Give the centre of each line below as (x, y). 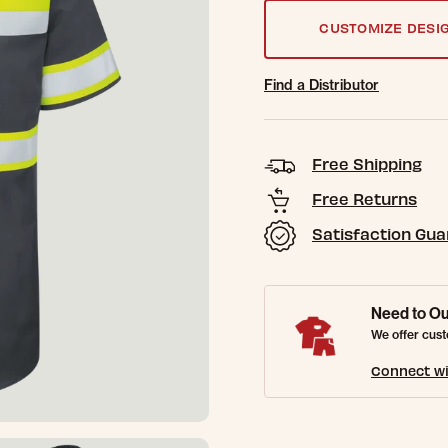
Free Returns (364, 198)
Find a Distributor (321, 85)
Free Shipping (367, 163)
